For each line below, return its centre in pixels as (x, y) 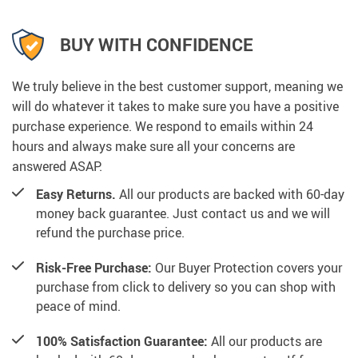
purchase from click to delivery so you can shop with (186, 286)
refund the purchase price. (110, 232)
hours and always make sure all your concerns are (153, 146)
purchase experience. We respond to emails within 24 (163, 126)
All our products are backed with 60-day (230, 194)
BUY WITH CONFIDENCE (157, 45)
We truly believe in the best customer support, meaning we (177, 86)
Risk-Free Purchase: (94, 267)
